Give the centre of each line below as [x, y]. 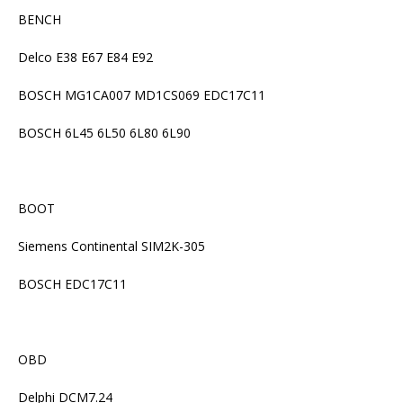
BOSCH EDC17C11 [72, 283]
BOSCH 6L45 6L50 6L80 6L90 [104, 132]
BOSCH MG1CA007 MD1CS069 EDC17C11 [142, 94]
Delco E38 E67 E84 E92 [85, 57]
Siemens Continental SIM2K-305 [112, 246]
